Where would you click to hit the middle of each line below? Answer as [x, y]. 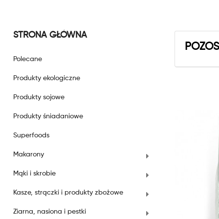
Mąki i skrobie [34, 174]
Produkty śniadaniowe [48, 116]
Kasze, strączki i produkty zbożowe [68, 193]
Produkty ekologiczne [47, 78]
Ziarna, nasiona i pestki [50, 212]
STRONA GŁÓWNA [50, 35]
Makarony [29, 154]
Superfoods [31, 135]
